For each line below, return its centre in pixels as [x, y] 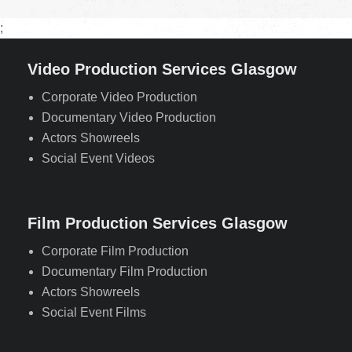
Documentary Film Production [125, 271]
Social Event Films [94, 312]
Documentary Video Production [129, 117]
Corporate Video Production [119, 97]
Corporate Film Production [115, 251]
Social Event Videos [98, 158]
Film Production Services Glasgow [158, 223]
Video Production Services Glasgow [162, 69]
